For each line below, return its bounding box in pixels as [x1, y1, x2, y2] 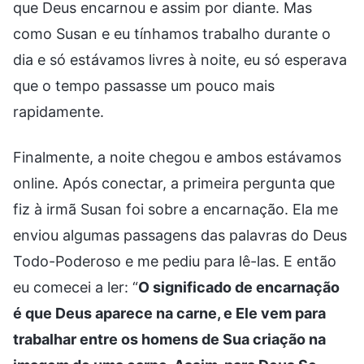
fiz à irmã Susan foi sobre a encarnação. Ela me [13, 200, 338, 218]
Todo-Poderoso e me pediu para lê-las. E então [13, 252, 336, 270]
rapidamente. [13, 102, 104, 120]
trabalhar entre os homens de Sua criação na [13, 330, 326, 348]
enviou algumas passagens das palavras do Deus [13, 226, 347, 244]
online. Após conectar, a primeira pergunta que [13, 174, 335, 192]
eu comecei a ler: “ [13, 278, 138, 296]
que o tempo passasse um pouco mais [13, 76, 275, 94]
